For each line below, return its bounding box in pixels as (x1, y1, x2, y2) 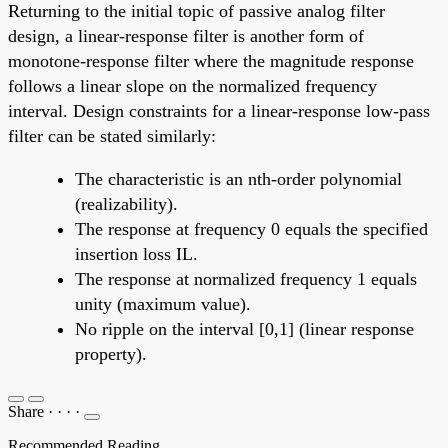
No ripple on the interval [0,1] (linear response (75, 319, 414, 340)
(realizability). (75, 194, 178, 215)
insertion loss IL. (75, 244, 198, 265)
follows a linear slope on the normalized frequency (8, 76, 377, 97)
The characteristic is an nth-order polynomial (75, 169, 402, 190)
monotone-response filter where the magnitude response (8, 51, 414, 72)
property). (75, 344, 147, 365)
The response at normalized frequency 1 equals (75, 269, 417, 290)
